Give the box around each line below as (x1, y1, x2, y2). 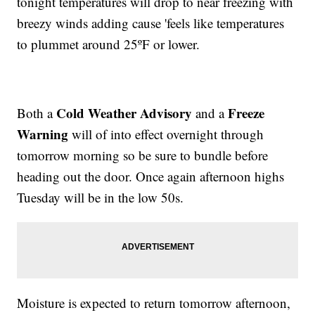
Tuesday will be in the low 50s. (17, 188, 184, 207)
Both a (17, 104, 57, 122)
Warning (17, 124, 69, 144)
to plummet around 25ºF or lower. (17, 35, 200, 53)
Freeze (228, 103, 265, 123)
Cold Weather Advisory (56, 103, 193, 123)
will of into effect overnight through (68, 125, 264, 143)
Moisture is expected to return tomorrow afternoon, (17, 294, 291, 312)
